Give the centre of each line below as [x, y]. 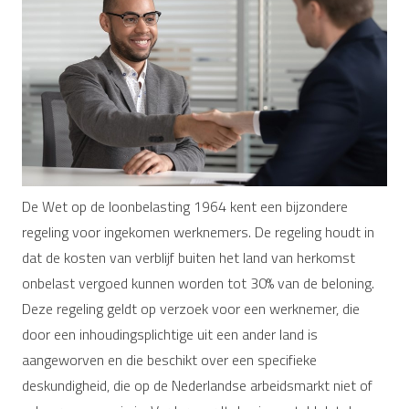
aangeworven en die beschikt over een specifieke [169, 359]
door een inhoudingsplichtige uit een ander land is [170, 334]
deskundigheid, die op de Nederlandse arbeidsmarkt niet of [197, 385]
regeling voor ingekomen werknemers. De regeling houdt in [198, 231]
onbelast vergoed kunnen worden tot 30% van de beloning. [198, 283]
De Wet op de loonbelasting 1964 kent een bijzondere [185, 206]
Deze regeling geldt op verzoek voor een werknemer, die [191, 308]
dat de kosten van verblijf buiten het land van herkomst [189, 257]
